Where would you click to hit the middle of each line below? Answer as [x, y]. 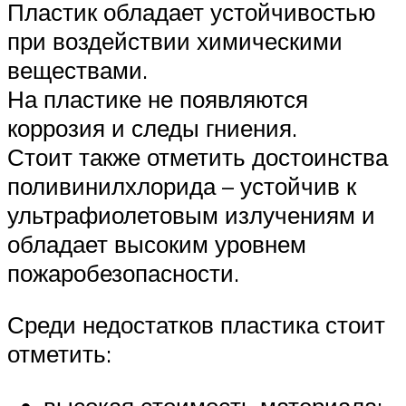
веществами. [77, 69]
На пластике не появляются [158, 98]
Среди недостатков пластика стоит [196, 325]
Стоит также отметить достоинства [198, 156]
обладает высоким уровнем [157, 243]
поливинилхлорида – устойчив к [182, 185]
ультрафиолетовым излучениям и [191, 214]
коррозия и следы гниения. [152, 127]
